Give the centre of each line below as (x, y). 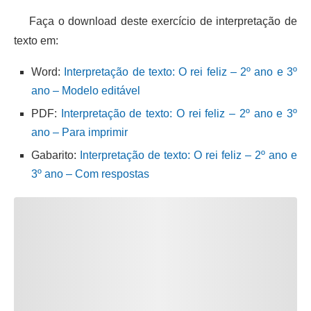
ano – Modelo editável (86, 90)
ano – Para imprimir (79, 132)
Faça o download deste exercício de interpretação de (155, 21)
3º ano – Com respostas (90, 174)
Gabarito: (56, 155)
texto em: (36, 40)
